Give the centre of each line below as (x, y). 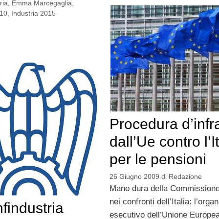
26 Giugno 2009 (134, 177)
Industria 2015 (33, 13)
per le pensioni (158, 159)
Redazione (185, 177)
